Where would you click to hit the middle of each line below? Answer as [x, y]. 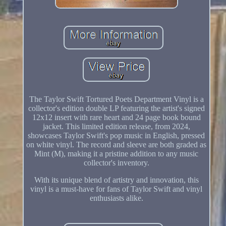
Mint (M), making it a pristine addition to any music [117, 153]
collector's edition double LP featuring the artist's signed [116, 108]
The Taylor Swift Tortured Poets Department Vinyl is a [116, 99]
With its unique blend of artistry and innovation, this [116, 180]
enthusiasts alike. [116, 198]
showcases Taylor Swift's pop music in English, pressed [117, 135]
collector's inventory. [116, 162]
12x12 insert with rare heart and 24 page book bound [116, 117]
